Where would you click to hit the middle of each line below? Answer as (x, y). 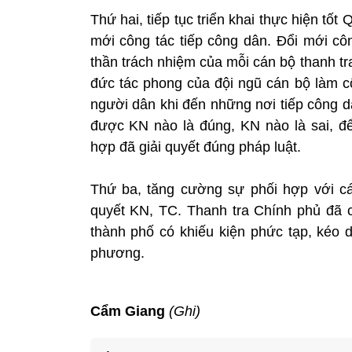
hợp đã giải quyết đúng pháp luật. (195, 147)
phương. (117, 253)
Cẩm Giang (129, 311)
